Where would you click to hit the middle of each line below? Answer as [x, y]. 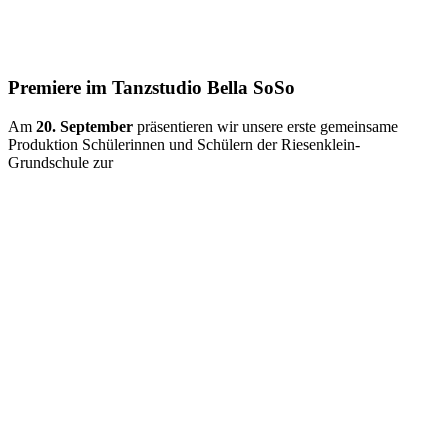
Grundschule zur [60, 162]
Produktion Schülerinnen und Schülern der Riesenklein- [184, 144]
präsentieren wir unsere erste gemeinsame [265, 126]
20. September [82, 126]
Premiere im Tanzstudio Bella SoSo [151, 88]
